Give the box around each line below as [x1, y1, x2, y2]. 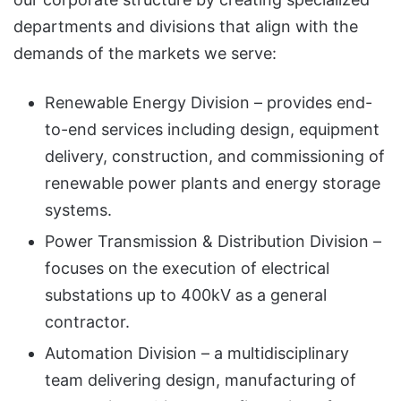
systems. [45, 200, 112, 219]
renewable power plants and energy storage [45, 173, 380, 192]
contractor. [45, 311, 130, 331]
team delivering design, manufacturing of [45, 370, 356, 389]
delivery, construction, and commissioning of [45, 146, 385, 166]
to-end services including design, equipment [45, 119, 380, 139]
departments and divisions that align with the [13, 16, 358, 36]
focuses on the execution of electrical [45, 258, 329, 277]
